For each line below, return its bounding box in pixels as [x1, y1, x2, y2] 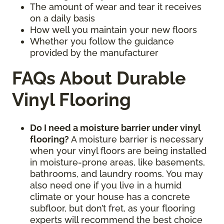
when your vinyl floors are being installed [30, 145, 206, 156]
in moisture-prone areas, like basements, [30, 157, 205, 168]
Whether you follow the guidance [30, 36, 174, 47]
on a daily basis [30, 13, 95, 24]
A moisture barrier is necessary [71, 134, 203, 145]
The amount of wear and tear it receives [30, 1, 201, 12]
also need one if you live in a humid [30, 180, 181, 191]
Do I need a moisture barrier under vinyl [30, 122, 201, 133]
